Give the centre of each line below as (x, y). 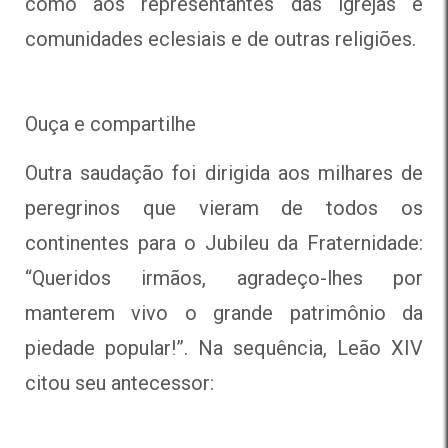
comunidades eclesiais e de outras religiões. (220, 38)
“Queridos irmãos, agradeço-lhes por (224, 277)
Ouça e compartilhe (110, 123)
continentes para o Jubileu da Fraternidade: (224, 242)
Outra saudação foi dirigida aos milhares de (224, 172)
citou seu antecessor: (119, 382)
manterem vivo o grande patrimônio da (224, 312)
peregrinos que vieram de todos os (224, 207)
